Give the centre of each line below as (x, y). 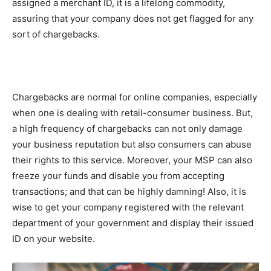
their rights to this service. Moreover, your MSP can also (132, 160)
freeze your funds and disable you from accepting (118, 176)
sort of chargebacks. (57, 34)
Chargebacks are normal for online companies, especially (135, 97)
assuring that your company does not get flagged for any (133, 19)
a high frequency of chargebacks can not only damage (127, 129)
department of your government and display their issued (133, 223)
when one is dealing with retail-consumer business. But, (132, 113)
